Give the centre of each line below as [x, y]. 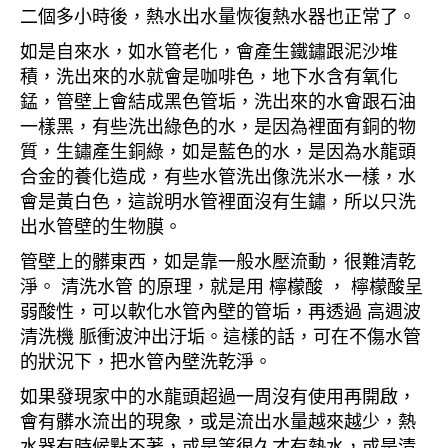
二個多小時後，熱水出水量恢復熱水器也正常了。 [218, 15]
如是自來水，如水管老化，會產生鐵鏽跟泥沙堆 [209, 50]
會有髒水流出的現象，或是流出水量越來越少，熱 [218, 420]
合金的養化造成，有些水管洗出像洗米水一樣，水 [218, 175]
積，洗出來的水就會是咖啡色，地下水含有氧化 [209, 75]
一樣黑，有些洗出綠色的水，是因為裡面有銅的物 [218, 125]
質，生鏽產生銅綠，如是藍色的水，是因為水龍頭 [218, 150]
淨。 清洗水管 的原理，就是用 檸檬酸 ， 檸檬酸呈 [221, 285]
